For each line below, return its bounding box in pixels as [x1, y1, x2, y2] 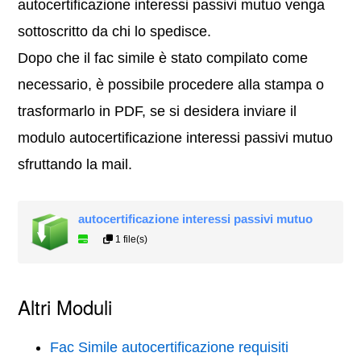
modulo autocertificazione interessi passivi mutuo [18, 130, 334, 147]
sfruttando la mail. [18, 156, 133, 173]
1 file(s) [113, 234, 148, 246]
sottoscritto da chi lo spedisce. [18, 23, 212, 40]
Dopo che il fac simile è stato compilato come [18, 50, 309, 67]
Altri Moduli [18, 293, 113, 322]
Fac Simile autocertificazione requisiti [50, 339, 289, 356]
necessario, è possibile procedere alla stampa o [18, 77, 325, 93]
